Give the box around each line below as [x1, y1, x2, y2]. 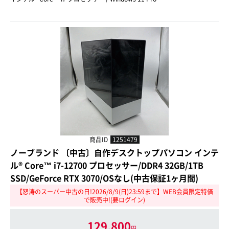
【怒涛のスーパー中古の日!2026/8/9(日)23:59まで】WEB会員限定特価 [16, 187, 213, 196]
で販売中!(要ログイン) [84, 195, 145, 204]
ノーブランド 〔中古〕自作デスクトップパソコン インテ [10, 146, 219, 158]
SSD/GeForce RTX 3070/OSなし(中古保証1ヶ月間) [10, 171, 198, 184]
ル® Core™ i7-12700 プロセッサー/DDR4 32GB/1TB [10, 158, 203, 171]
